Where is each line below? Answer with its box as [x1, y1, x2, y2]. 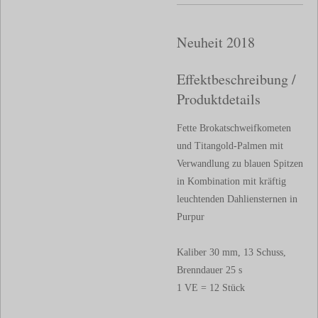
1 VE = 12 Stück [177, 283, 245, 294]
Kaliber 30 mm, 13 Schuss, [177, 247, 286, 258]
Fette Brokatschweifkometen [177, 123, 291, 134]
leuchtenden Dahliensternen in [177, 194, 297, 205]
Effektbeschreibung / [177, 70, 296, 89]
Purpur [177, 212, 204, 223]
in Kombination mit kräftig [177, 176, 286, 187]
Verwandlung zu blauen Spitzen [177, 158, 303, 170]
